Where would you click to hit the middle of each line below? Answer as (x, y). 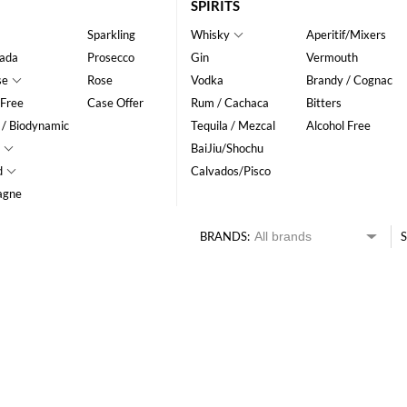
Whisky (210, 35)
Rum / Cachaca (229, 103)
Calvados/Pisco (230, 171)
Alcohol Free (338, 126)
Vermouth (332, 58)
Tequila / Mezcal (233, 126)
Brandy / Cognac (349, 80)
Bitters (323, 103)
